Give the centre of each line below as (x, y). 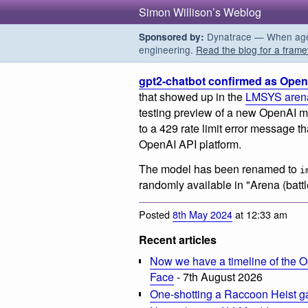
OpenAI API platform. (190, 144)
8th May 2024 (202, 214)
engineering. (167, 49)
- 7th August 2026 (218, 277)
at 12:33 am (260, 214)
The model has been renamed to (219, 168)
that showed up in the (192, 97)
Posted (156, 214)
